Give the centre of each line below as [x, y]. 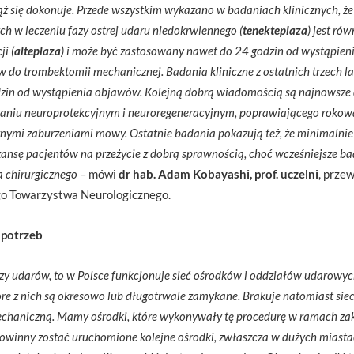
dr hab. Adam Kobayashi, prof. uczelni [218, 174]
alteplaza [38, 51]
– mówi [98, 174]
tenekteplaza [275, 30]
